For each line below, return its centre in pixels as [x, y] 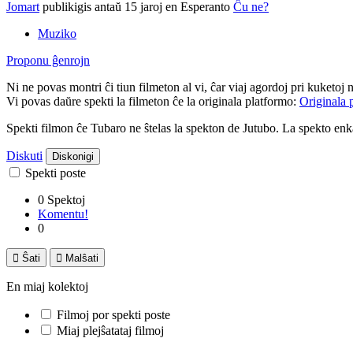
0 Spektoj [61, 200]
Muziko [57, 34]
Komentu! [63, 214]
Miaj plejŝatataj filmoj [110, 331]
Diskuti [24, 156]
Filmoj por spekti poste [113, 315]
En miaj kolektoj [47, 287]
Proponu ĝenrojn [48, 61]
